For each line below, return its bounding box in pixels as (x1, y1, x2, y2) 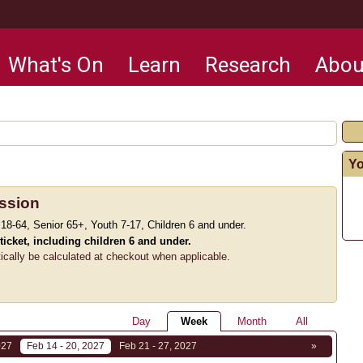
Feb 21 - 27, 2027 (119, 340, 197, 352)
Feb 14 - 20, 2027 (27, 340, 105, 352)
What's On (8, 53, 104, 77)
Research (205, 53, 291, 77)
